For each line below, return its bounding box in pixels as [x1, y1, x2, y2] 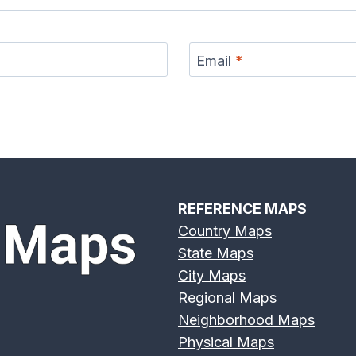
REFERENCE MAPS [178, 199, 307, 217]
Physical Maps [178, 333, 274, 350]
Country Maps [178, 222, 272, 239]
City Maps [178, 266, 246, 284]
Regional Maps [178, 288, 277, 306]
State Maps [178, 244, 253, 261]
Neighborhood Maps [178, 311, 315, 328]
